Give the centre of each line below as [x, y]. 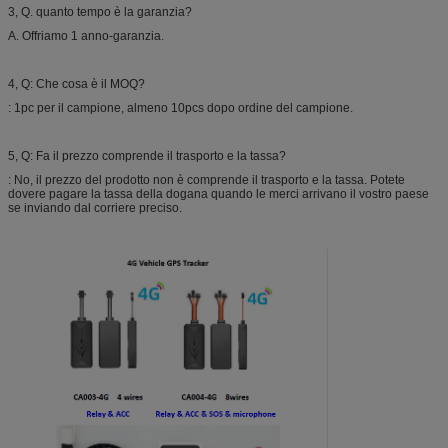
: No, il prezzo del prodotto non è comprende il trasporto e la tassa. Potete [206, 179]
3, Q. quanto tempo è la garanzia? [100, 11]
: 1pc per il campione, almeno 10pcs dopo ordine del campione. [180, 107]
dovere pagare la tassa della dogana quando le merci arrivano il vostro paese [218, 193]
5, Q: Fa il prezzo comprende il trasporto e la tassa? [147, 155]
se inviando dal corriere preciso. [95, 207]
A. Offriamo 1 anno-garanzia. [86, 35]
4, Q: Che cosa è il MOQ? [76, 83]
